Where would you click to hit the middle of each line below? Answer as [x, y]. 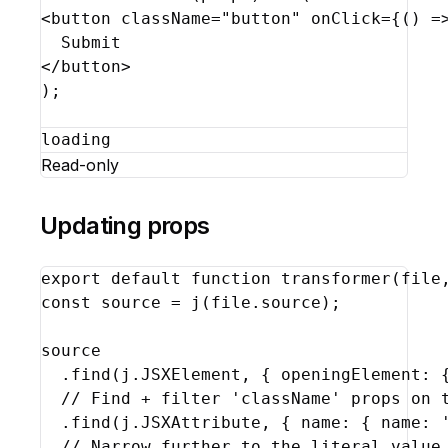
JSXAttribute [201, 422]
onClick [346, 18]
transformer [336, 278]
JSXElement [191, 374]
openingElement [351, 374]
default [146, 278]
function [231, 278]
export [71, 278]
